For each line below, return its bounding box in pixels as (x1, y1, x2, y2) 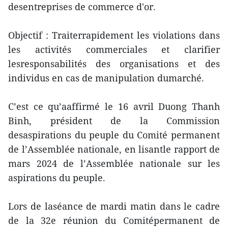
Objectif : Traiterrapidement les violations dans (8, 29, 220, 42)
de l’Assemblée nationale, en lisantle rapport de (8, 143, 220, 156)
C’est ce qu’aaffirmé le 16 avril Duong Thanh (8, 100, 220, 113)
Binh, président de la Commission (8, 115, 220, 127)
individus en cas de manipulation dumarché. (8, 72, 204, 84)
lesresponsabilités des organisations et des (8, 58, 220, 70)
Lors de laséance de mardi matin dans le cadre (8, 200, 220, 213)
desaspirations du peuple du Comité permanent (8, 129, 220, 141)
